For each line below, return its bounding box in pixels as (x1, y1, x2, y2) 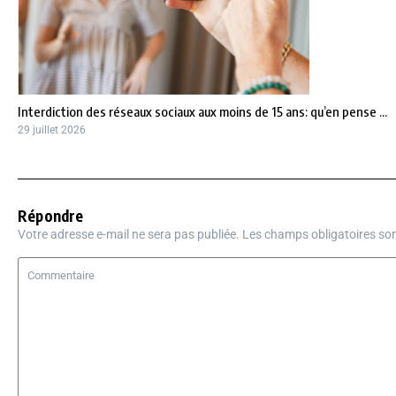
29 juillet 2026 (18, 123, 86, 136)
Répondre (18, 205, 84, 225)
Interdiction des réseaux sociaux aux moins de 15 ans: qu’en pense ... (18, 103, 387, 119)
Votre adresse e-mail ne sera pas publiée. (18, 226, 240, 241)
